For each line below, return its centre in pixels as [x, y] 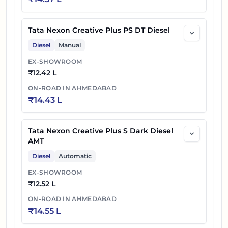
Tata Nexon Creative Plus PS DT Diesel [99, 30]
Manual [70, 45]
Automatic [75, 156]
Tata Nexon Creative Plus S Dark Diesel [101, 131]
